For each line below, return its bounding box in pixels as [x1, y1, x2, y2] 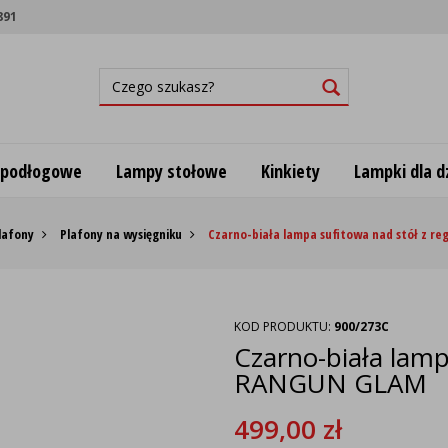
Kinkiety [260, 158, 320, 183]
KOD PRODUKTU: [234, 318, 334, 335]
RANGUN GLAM [234, 365, 427, 401]
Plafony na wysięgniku [59, 225, 182, 243]
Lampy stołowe [115, 158, 227, 183]
